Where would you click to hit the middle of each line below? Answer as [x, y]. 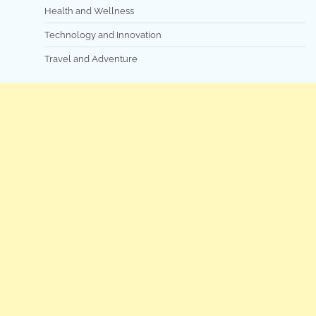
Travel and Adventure [91, 59]
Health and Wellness [89, 11]
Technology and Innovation [103, 35]
